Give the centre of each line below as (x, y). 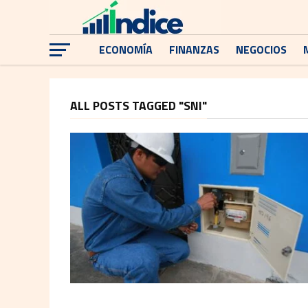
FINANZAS (194, 49)
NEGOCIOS (261, 49)
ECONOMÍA (126, 49)
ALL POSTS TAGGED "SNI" (139, 106)
